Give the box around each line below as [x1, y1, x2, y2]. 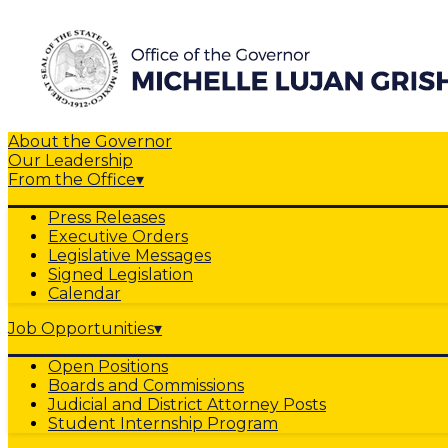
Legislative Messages [48, 246, 211, 265]
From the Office [8, 170, 136, 189]
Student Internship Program [48, 414, 278, 433]
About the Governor [8, 132, 172, 151]
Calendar [48, 284, 121, 303]
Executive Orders [48, 227, 188, 246]
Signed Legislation [48, 265, 193, 284]
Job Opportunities [8, 319, 154, 338]
